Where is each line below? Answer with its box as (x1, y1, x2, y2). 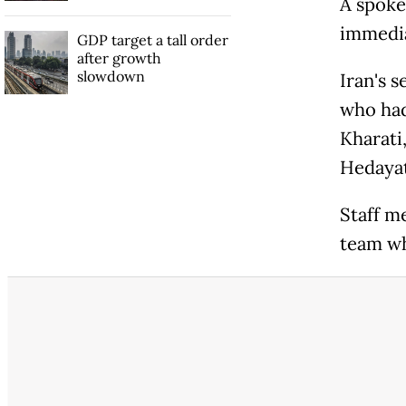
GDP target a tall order (76, 30, 228, 49)
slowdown (76, 66, 145, 85)
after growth (76, 48, 161, 67)
